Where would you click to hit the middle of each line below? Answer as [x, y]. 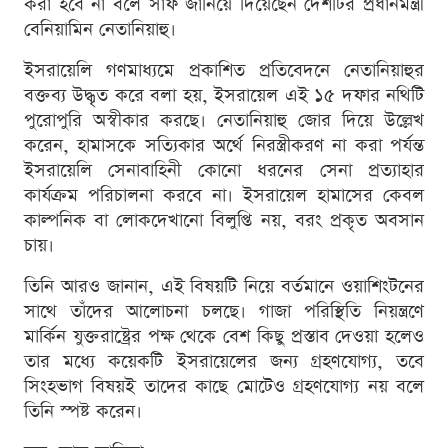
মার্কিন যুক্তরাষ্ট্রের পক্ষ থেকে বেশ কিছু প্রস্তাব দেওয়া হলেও [224, 337]
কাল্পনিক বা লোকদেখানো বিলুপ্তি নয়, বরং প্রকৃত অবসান [224, 221]
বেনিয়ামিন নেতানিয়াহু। [100, 30]
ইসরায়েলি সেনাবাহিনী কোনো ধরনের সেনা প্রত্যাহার [224, 171]
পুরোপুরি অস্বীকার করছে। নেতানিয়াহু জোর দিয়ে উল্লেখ [224, 121]
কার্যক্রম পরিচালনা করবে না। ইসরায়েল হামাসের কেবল [224, 196]
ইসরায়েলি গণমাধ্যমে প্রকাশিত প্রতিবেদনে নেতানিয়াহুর [224, 71]
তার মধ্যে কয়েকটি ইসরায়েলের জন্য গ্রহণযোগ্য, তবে [224, 362]
